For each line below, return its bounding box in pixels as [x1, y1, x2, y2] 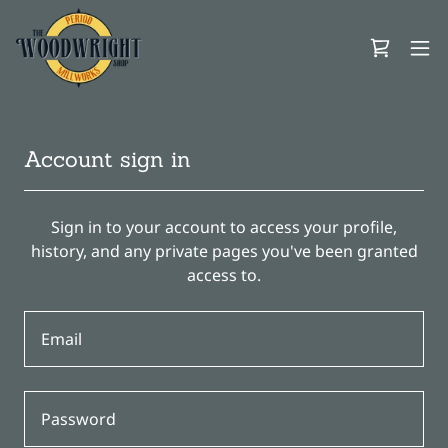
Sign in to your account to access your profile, [51, 216, 397, 238]
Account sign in [24, 145, 191, 173]
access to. [187, 264, 261, 286]
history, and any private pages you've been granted [30, 240, 418, 262]
